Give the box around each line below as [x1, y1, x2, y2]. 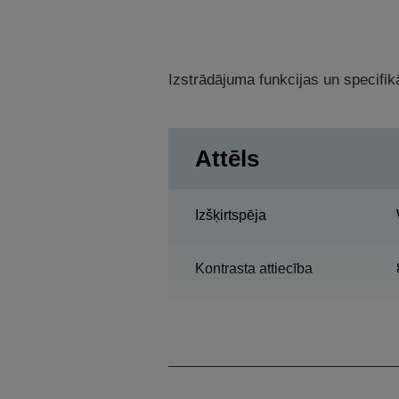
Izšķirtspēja [194, 207, 266, 223]
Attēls [194, 144, 259, 172]
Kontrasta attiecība [194, 260, 313, 276]
